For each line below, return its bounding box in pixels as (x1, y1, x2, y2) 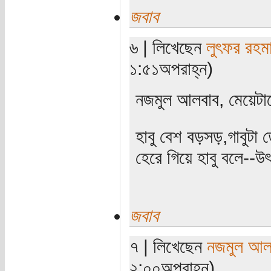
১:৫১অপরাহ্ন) (129, 57, 213, 79)
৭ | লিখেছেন (129, 235, 207, 256)
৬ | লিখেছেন (129, 36, 206, 57)
